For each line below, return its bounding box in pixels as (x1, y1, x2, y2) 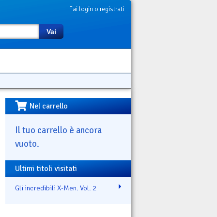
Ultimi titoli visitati (15, 163, 77, 173)
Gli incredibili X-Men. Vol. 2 (15, 183, 96, 192)
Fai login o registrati (69, 5, 124, 13)
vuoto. (15, 138, 39, 149)
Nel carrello (30, 101, 68, 111)
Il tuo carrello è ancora (15, 124, 102, 136)
